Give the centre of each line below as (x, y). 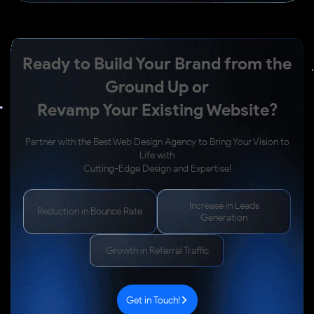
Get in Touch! (153, 300)
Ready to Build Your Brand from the (157, 63)
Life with (157, 155)
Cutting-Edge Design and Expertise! (157, 168)
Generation (224, 217)
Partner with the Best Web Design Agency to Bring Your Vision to (157, 142)
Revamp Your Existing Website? (157, 109)
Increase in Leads (224, 205)
